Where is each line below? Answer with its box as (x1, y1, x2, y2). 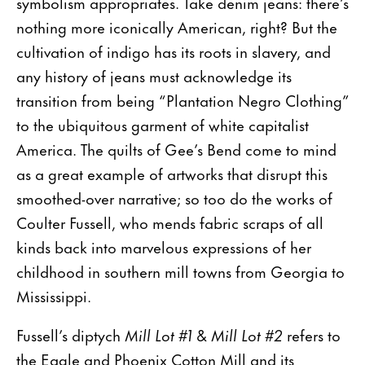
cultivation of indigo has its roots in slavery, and (16, 38, 331, 63)
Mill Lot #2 (211, 322, 287, 346)
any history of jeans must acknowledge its (16, 63, 292, 87)
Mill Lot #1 (125, 322, 192, 346)
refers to (287, 322, 341, 346)
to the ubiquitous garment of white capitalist (16, 112, 309, 136)
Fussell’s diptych (16, 322, 125, 346)
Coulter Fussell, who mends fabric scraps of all (16, 209, 323, 234)
